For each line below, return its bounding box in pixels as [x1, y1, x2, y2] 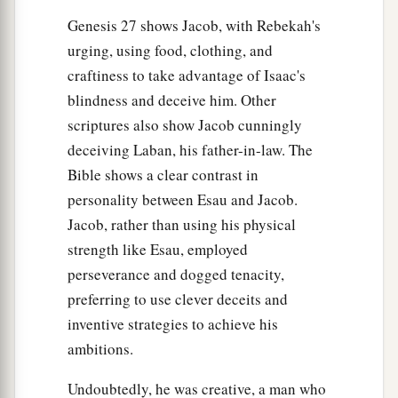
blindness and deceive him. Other [68, 90, 276, 111]
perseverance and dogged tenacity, [68, 264, 284, 285]
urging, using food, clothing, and [68, 40, 273, 61]
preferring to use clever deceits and [68, 289, 288, 310]
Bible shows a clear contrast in [68, 164, 259, 186]
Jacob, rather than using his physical [68, 214, 296, 235]
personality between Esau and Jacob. [68, 189, 298, 211]
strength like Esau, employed [68, 239, 248, 260]
